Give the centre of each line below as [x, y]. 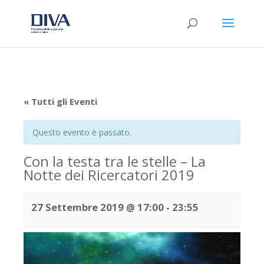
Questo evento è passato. [82, 132]
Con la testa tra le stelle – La [115, 161]
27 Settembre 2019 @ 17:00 [98, 207]
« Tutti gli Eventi [60, 101]
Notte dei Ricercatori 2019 [109, 175]
